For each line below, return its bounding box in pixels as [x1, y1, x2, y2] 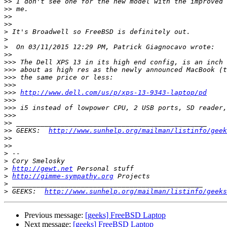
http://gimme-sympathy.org [12, 172, 113, 180]
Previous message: [24, 211, 85, 220]
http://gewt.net [12, 165, 73, 173]
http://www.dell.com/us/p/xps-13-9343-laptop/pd [20, 89, 207, 97]
